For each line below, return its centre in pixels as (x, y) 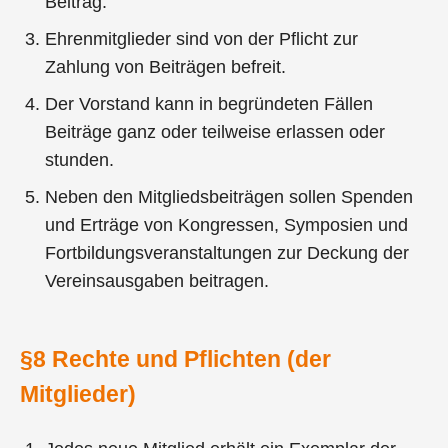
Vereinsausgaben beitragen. (157, 281)
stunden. (80, 160)
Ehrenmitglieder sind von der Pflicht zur (202, 39)
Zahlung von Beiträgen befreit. (166, 67)
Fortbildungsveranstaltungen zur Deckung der (227, 253)
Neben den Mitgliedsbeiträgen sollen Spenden (229, 197)
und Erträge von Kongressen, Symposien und (227, 225)
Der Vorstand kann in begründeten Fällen (209, 104)
